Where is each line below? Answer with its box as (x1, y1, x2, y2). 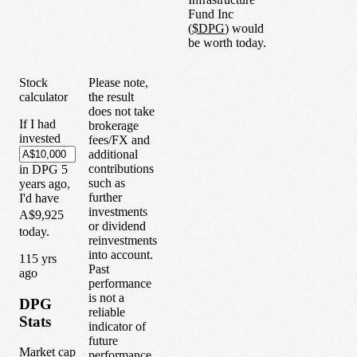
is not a (88, 290, 124, 304)
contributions (88, 161, 154, 175)
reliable (88, 304, 125, 319)
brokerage (88, 118, 139, 132)
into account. (88, 247, 153, 261)
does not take (88, 104, 155, 118)
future (88, 333, 118, 347)
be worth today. (188, 35, 266, 49)
